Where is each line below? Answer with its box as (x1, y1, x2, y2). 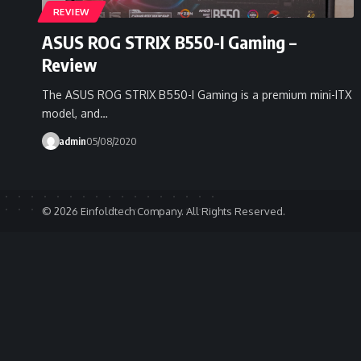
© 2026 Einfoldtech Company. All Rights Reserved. (42, 204, 285, 218)
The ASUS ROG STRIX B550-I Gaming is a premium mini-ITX (42, 87, 351, 102)
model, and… (42, 106, 108, 120)
